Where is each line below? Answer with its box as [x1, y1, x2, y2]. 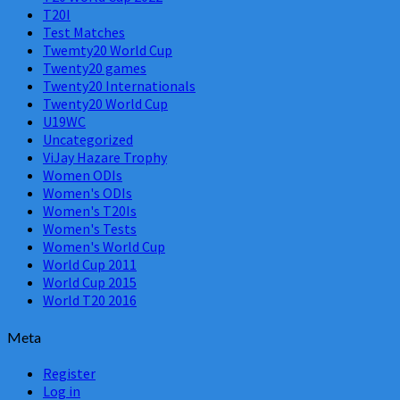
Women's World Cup [43, 237, 165, 256]
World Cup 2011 [43, 255, 137, 274]
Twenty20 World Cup [43, 95, 168, 113]
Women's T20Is [43, 202, 137, 221]
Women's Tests [43, 220, 137, 238]
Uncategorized [43, 130, 133, 149]
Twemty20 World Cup [43, 41, 172, 60]
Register [43, 363, 96, 382]
